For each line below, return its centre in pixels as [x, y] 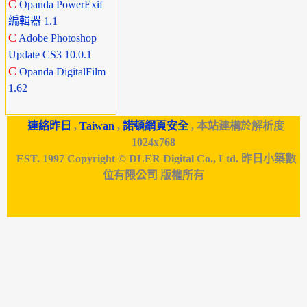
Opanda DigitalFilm [62, 72]
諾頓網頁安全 [156, 126]
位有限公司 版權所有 [153, 175]
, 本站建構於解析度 [236, 126]
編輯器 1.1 [33, 21]
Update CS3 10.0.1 [50, 54]
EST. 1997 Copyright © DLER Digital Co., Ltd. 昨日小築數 [153, 159]
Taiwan [97, 126]
